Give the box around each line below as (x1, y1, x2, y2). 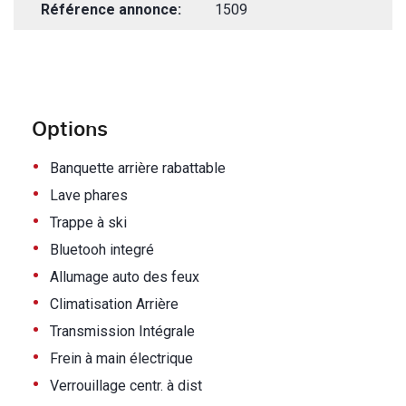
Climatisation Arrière (50, 295, 179, 313)
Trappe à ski (50, 214, 127, 231)
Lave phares (50, 187, 128, 204)
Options (32, 114, 108, 142)
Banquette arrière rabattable (50, 159, 226, 177)
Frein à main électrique (50, 350, 193, 367)
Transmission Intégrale (50, 323, 195, 340)
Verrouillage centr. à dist (50, 377, 202, 394)
